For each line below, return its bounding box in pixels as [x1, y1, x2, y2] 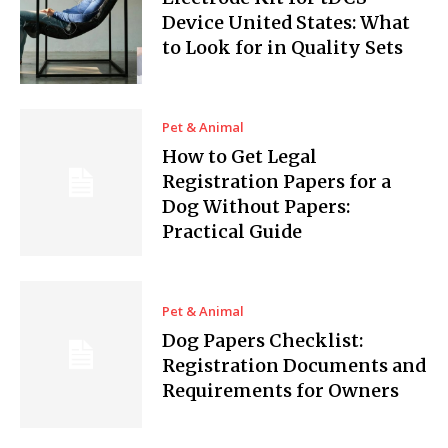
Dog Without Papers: [162, 194, 351, 218]
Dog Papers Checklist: [162, 329, 364, 353]
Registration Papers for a [162, 169, 392, 193]
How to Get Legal [162, 144, 318, 168]
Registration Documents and [162, 354, 427, 378]
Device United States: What [162, 10, 411, 34]
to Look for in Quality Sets [162, 35, 404, 59]
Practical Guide [162, 219, 303, 243]
